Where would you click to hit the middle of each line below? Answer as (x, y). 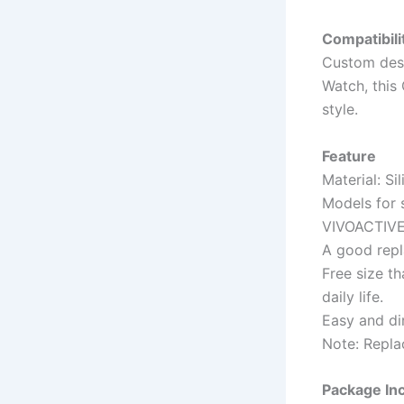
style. (340, 109)
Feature (349, 156)
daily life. (353, 296)
